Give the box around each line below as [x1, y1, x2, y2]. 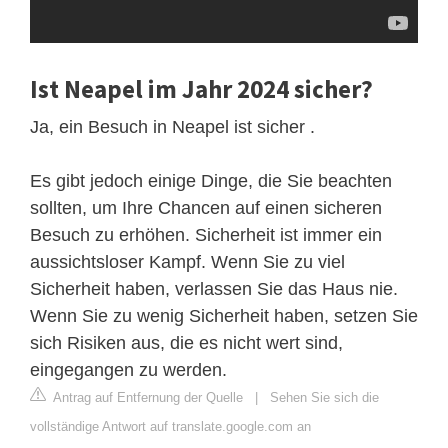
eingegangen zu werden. [30, 359, 227, 380]
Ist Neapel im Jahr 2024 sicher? [30, 72, 373, 105]
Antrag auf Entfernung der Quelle [50, 389, 243, 405]
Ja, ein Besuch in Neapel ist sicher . [30, 116, 315, 137]
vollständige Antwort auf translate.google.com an [30, 418, 311, 434]
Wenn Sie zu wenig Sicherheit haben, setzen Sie [30, 305, 418, 326]
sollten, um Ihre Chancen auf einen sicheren [30, 197, 382, 218]
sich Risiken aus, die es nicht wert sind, [30, 332, 343, 353]
